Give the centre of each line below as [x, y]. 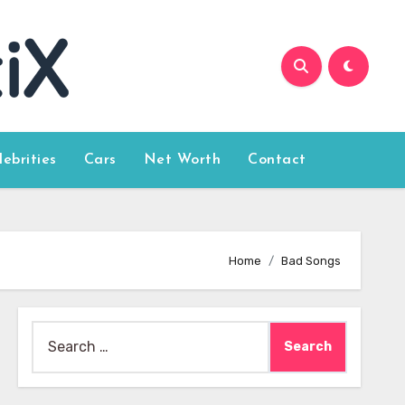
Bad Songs [311, 260]
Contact [277, 160]
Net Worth [182, 160]
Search [54, 332]
